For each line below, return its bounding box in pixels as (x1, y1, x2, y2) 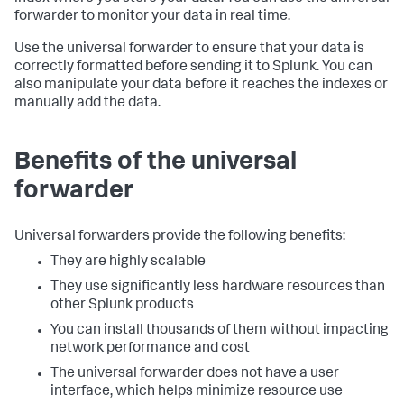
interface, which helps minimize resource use (50, 385, 343, 399)
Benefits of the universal (14, 151, 297, 176)
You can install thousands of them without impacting (50, 324, 389, 338)
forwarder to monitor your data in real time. (14, 10, 290, 24)
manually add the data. (14, 96, 161, 111)
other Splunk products (50, 298, 194, 313)
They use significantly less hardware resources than (50, 280, 385, 295)
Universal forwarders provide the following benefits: (14, 230, 345, 244)
